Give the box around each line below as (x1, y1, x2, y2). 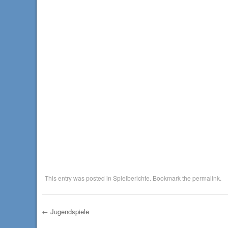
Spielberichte (112, 174, 150, 183)
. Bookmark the (149, 174, 192, 183)
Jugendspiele (48, 207, 89, 217)
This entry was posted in (44, 174, 113, 183)
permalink (192, 174, 220, 183)
